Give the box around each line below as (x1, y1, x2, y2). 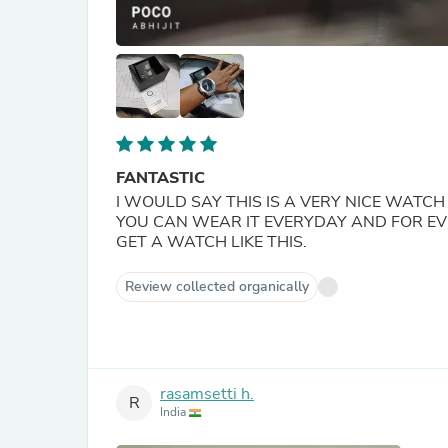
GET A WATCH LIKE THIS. (116, 231, 307, 253)
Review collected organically (125, 277, 309, 296)
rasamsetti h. (160, 383, 254, 406)
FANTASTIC (116, 167, 205, 189)
